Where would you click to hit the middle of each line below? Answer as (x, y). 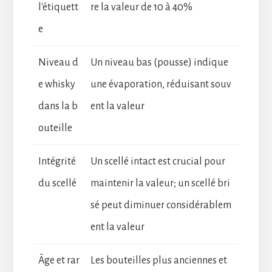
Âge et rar (59, 260)
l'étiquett (58, 7)
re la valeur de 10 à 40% (141, 7)
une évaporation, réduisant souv (161, 84)
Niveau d (58, 62)
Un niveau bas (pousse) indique (159, 62)
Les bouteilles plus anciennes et (158, 260)
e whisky (56, 84)
